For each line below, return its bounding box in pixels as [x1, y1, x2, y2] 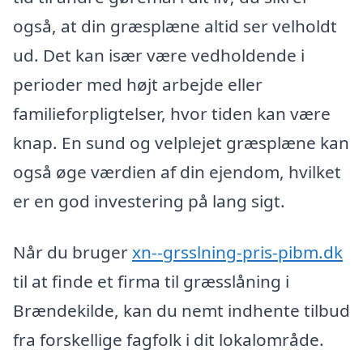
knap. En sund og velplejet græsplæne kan [13, 130, 349, 154]
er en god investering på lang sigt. [13, 189, 285, 212]
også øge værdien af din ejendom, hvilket [13, 160, 341, 183]
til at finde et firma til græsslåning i [13, 270, 289, 293]
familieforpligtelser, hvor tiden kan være [13, 101, 331, 125]
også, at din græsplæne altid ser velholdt [13, 14, 337, 37]
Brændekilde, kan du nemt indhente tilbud [13, 299, 350, 322]
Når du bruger [13, 241, 132, 264]
